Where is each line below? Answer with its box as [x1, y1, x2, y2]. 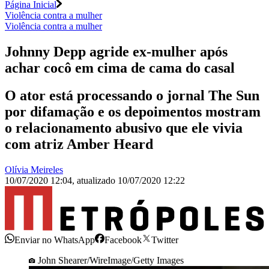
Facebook [104, 234, 142, 245]
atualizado [77, 175, 118, 186]
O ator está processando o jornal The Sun [5, 88, 259, 104]
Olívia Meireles [5, 165, 63, 175]
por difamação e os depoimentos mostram [5, 104, 261, 120]
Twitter [151, 234, 178, 245]
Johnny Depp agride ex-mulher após [5, 43, 228, 59]
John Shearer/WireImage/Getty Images [38, 255, 184, 265]
